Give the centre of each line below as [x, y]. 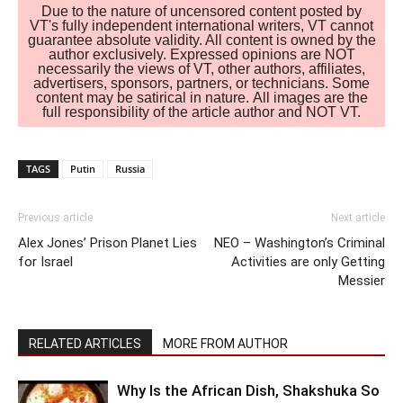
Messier [362, 280]
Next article [358, 217]
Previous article [55, 217]
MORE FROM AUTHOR [225, 343]
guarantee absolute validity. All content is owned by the [201, 40]
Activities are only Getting [308, 261]
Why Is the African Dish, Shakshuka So [248, 390]
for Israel [45, 261]
